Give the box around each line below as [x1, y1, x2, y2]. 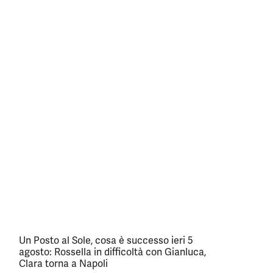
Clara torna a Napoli [19, 257, 108, 271]
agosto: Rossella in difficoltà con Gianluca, [19, 246, 206, 259]
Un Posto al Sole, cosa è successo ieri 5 [19, 234, 193, 247]
